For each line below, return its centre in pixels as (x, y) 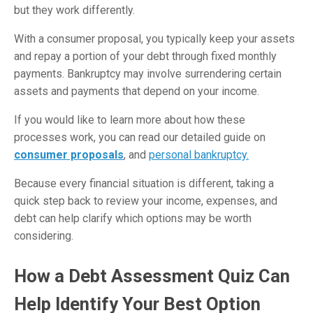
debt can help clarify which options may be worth (133, 218)
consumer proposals (69, 154)
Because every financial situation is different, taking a (144, 183)
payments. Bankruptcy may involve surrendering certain (148, 73)
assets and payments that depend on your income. (137, 91)
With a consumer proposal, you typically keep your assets (154, 38)
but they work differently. (74, 10)
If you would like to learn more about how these (130, 119)
